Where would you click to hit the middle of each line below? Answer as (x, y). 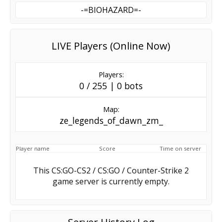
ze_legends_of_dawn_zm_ (111, 120)
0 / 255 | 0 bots (111, 85)
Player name (33, 148)
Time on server (180, 148)
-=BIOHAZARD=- (111, 10)
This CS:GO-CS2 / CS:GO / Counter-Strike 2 (111, 170)
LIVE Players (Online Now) (111, 46)
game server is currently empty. (111, 181)
